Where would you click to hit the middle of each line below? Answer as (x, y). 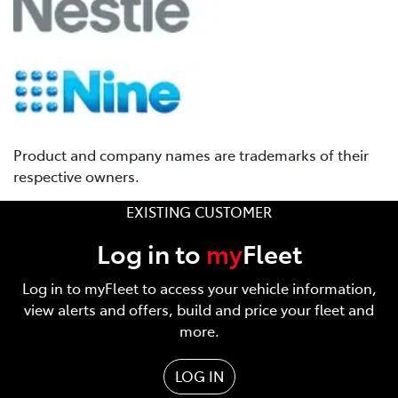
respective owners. (76, 176)
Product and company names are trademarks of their (191, 155)
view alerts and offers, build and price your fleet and (199, 310)
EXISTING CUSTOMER (199, 212)
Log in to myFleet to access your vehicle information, (199, 288)
